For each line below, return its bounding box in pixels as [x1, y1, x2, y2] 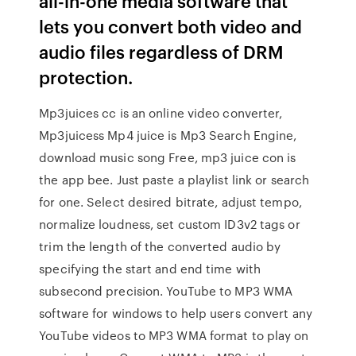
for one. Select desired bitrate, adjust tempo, [39, 193, 302, 211]
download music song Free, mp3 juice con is [39, 149, 296, 166]
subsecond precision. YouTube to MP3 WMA [39, 282, 293, 300]
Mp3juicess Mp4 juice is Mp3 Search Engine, [39, 126, 297, 144]
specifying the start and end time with [39, 260, 261, 277]
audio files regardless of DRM [39, 39, 284, 64]
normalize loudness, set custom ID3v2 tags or [39, 215, 300, 233]
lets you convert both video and [39, 14, 303, 38]
